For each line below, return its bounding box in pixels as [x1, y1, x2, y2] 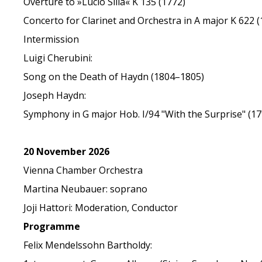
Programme [23, 220, 81, 233]
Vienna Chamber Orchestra [23, 164, 143, 177]
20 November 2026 [23, 145, 110, 158]
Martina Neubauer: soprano [23, 182, 148, 195]
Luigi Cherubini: [23, 51, 93, 64]
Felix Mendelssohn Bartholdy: [23, 239, 153, 251]
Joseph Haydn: [23, 89, 87, 102]
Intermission [23, 33, 80, 46]
